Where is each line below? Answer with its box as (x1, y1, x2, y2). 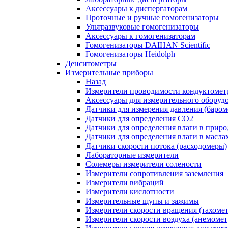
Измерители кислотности (85, 187, 174, 196)
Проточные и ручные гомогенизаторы (85, 13, 219, 22)
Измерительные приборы (65, 68, 153, 77)
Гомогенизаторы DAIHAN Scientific (85, 40, 210, 49)
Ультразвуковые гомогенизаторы (85, 22, 199, 31)
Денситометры (65, 59, 117, 68)
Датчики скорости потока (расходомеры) (85, 141, 227, 150)
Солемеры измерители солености (85, 159, 202, 168)
